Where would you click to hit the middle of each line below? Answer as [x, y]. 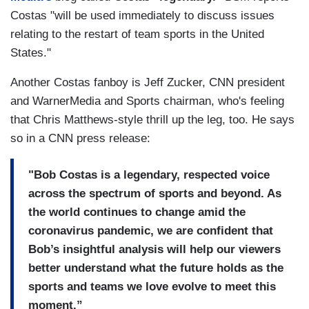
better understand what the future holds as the [156, 268]
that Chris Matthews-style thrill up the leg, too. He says [152, 119]
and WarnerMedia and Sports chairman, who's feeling [147, 101]
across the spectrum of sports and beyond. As [155, 194]
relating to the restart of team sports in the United [137, 34]
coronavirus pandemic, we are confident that [151, 231]
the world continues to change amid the [137, 212]
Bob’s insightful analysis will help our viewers [154, 250]
